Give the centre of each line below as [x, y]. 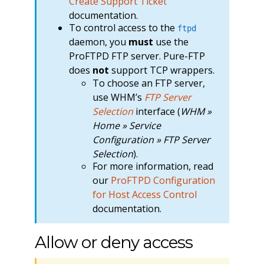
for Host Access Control [144, 195]
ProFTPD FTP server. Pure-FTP [137, 56]
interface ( [156, 111]
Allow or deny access [113, 242]
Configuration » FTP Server [151, 139]
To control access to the [123, 28]
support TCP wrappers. [161, 70]
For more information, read [153, 166]
